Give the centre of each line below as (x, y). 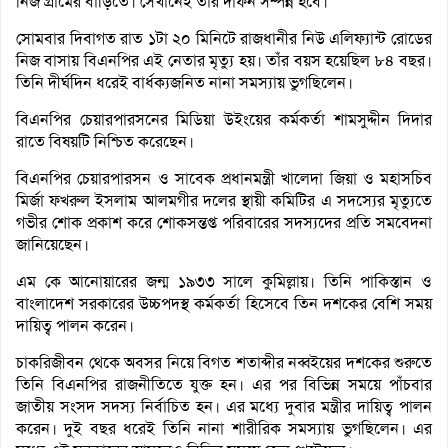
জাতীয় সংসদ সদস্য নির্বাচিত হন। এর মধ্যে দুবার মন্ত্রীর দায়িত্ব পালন (224, 407)
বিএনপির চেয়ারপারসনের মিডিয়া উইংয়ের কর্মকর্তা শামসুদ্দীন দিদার (224, 120)
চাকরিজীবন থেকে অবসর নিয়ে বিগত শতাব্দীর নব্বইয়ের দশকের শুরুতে (224, 363)
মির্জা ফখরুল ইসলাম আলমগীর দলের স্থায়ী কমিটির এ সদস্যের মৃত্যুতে (224, 201)
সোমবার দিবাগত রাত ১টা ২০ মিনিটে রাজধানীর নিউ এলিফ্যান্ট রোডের (224, 39)
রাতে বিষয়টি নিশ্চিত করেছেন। (105, 142)
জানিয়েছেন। (52, 245)
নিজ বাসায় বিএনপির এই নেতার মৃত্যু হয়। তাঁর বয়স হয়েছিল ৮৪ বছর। (224, 61)
